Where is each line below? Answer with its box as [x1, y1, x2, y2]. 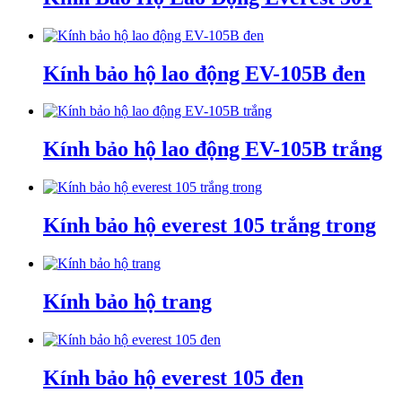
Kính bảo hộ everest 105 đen [43, 365, 303, 389]
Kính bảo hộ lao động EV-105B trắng [43, 137, 382, 162]
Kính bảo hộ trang [43, 289, 212, 313]
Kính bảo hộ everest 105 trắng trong [43, 214, 376, 238]
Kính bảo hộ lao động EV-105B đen [43, 61, 365, 85]
